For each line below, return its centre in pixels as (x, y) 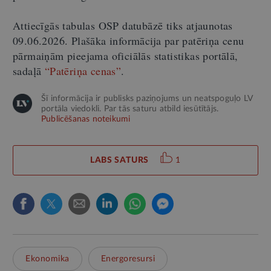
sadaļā (29, 71)
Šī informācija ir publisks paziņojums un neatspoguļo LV (147, 99)
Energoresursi (128, 259)
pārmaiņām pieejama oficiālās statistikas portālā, (126, 56)
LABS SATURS (119, 161)
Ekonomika (47, 259)
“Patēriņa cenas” (83, 71)
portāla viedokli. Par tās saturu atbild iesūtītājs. (130, 109)
